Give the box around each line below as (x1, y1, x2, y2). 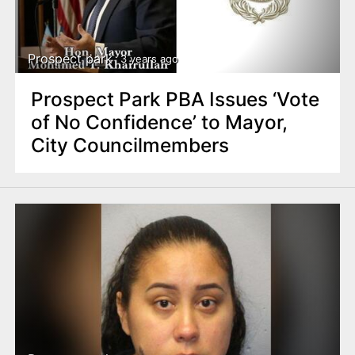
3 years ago (120, 52, 178, 65)
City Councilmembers (30, 133, 229, 158)
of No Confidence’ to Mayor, (30, 110, 288, 135)
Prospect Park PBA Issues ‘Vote (30, 87, 319, 112)
